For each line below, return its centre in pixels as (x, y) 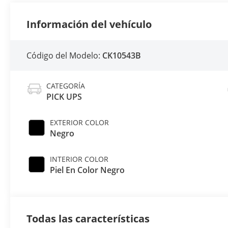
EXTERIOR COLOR (80, 123)
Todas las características (88, 219)
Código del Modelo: (65, 56)
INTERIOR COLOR (79, 159)
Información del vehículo (89, 24)
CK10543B (122, 56)
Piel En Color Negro (88, 170)
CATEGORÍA (66, 86)
